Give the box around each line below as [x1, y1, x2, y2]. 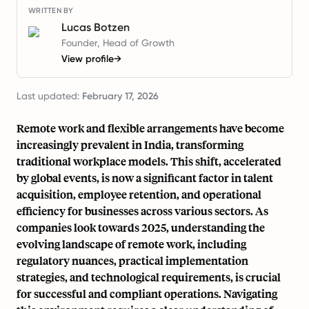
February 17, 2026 [82, 90, 159, 102]
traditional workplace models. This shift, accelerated [17, 154, 281, 168]
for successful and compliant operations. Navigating [17, 286, 277, 301]
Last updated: [17, 90, 82, 101]
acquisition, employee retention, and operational [17, 187, 261, 201]
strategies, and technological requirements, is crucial [17, 270, 281, 284]
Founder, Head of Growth [61, 37, 175, 48]
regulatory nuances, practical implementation [17, 253, 248, 268]
